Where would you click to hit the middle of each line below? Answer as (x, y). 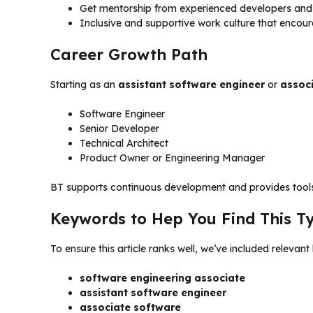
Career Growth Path (129, 54)
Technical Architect (124, 143)
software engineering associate (162, 278)
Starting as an (84, 84)
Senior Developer (119, 128)
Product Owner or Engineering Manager (172, 158)
